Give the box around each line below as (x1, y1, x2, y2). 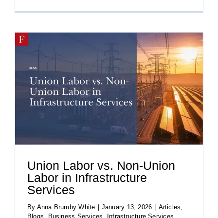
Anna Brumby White (36, 203, 95, 211)
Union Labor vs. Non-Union (27, 159, 175, 173)
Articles (158, 203, 181, 211)
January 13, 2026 (101, 203, 152, 211)
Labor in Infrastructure (27, 171, 147, 185)
